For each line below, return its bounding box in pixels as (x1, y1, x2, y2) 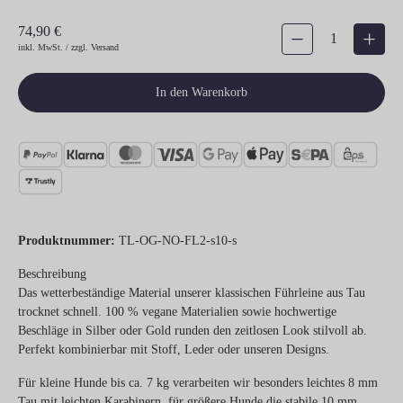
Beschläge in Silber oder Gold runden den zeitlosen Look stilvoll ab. (18, 323, 367, 337)
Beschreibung (18, 266, 86, 281)
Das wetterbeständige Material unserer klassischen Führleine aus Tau (18, 285, 365, 300)
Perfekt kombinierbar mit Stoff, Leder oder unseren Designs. (18, 342, 329, 356)
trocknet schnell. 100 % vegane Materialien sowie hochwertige (18, 304, 336, 318)
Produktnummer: (18, 233, 119, 247)
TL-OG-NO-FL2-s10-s (119, 233, 237, 247)
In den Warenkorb (156, 85, 247, 99)
